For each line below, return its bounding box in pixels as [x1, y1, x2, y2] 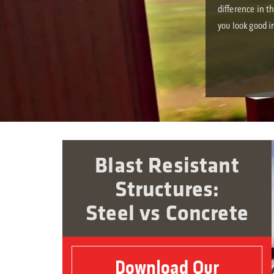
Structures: [114, 179, 220, 202]
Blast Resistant [95, 155, 239, 178]
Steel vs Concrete [86, 203, 248, 226]
